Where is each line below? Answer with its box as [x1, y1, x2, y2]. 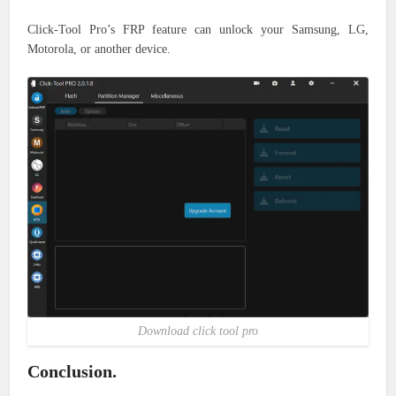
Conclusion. [27, 362, 118, 382]
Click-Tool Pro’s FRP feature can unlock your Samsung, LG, [27, 22, 369, 36]
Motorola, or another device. [27, 42, 171, 56]
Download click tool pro [138, 324, 258, 339]
